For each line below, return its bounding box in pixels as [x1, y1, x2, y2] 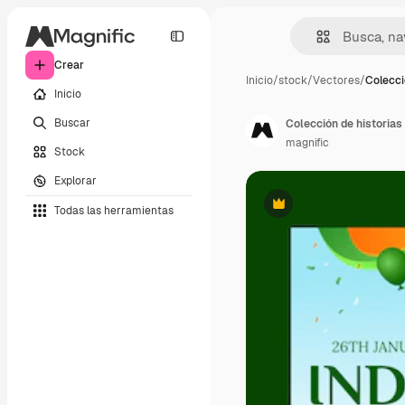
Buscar [54, 115, 90, 130]
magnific [286, 136, 329, 150]
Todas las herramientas [54, 202, 174, 218]
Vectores [313, 73, 360, 88]
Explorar [54, 173, 97, 188]
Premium [277, 202, 325, 218]
